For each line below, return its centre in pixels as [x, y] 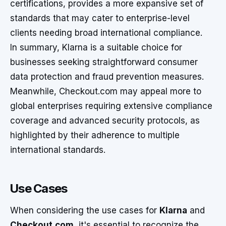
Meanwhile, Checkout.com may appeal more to [106, 91]
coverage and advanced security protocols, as [105, 121]
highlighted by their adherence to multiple [95, 135]
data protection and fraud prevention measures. [107, 77]
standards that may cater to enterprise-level [100, 18]
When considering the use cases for [85, 210]
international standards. [58, 150]
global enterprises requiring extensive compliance [111, 106]
